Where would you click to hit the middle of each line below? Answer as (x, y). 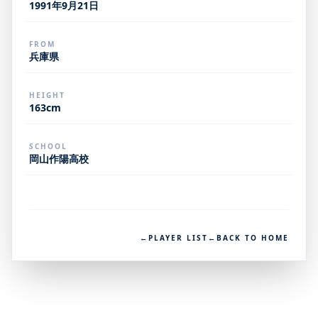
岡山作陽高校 (59, 159)
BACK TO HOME (253, 238)
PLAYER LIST (178, 238)
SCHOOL (48, 146)
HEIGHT (47, 95)
